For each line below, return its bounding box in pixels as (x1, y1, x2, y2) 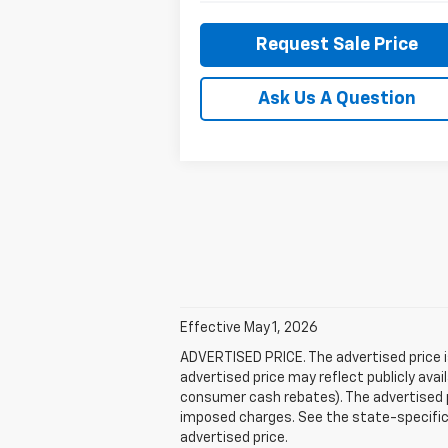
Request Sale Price (256, 35, 419, 54)
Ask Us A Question (258, 89, 417, 108)
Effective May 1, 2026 (180, 320, 318, 335)
